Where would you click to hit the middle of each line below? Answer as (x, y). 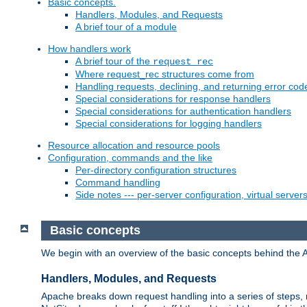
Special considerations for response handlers (173, 99)
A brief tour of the (114, 61)
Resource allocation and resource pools (134, 146)
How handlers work (89, 49)
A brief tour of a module (126, 27)
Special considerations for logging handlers (169, 124)
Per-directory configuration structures (156, 170)
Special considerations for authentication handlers (183, 111)
